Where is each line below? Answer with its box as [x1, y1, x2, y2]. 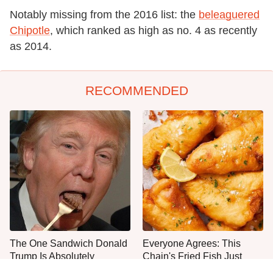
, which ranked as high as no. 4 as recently [50, 24, 257, 37]
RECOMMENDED [85, 83, 188, 97]
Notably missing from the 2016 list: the [10, 9, 199, 21]
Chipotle [10, 24, 50, 37]
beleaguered [199, 9, 260, 21]
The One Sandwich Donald [10, 238, 127, 249]
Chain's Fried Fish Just [143, 251, 242, 261]
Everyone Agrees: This [143, 238, 241, 249]
